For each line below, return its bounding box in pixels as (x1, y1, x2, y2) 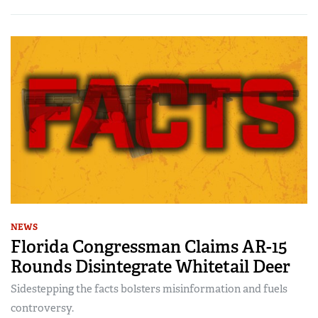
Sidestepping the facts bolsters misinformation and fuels (11, 281, 287, 296)
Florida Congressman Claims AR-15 (11, 235, 287, 258)
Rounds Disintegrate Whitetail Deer (11, 255, 290, 278)
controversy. (11, 300, 74, 315)
